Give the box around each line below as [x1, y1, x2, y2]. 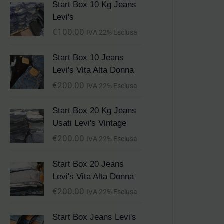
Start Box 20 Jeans [52, 159, 124, 169]
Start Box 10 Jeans [52, 53, 124, 63]
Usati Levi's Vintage [52, 118, 126, 128]
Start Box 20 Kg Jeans [52, 106, 136, 116]
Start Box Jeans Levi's [52, 212, 136, 222]
